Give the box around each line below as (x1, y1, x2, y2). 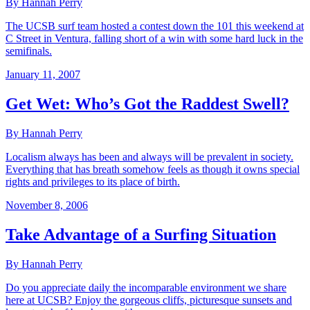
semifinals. (6, 45, 52, 57)
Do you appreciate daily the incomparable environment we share (6, 281, 286, 293)
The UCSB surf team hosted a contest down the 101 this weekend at (6, 20, 304, 33)
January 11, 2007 (6, 69, 80, 81)
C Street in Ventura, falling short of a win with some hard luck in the (6, 33, 303, 45)
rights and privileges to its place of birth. (6, 176, 180, 188)
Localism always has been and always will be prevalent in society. (6, 151, 293, 163)
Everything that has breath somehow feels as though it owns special (6, 163, 300, 176)
